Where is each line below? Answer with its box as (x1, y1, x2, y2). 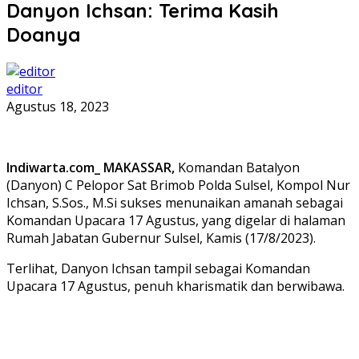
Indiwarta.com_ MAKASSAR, (6, 158, 175, 176)
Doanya (6, 22, 80, 46)
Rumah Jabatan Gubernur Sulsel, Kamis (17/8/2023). (6, 228, 316, 247)
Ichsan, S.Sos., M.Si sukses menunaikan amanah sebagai (6, 193, 343, 212)
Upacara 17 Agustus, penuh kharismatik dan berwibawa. (6, 276, 345, 295)
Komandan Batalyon (175, 158, 300, 176)
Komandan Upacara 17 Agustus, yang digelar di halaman (6, 211, 345, 229)
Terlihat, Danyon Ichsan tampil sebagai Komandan (6, 259, 310, 277)
